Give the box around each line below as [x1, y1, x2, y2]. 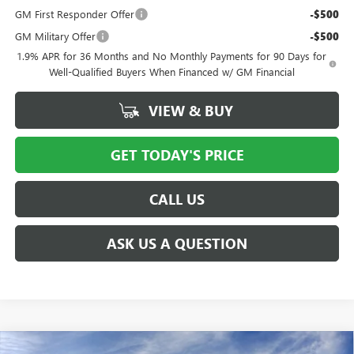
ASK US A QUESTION [107, 233, 247, 253]
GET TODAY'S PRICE [110, 145, 244, 164]
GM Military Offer [14, 28, 96, 43]
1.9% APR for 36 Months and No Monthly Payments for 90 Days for [17, 48, 327, 62]
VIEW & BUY [145, 100, 233, 120]
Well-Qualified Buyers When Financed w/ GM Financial [48, 64, 295, 78]
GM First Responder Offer [14, 6, 134, 21]
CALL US [149, 189, 205, 209]
